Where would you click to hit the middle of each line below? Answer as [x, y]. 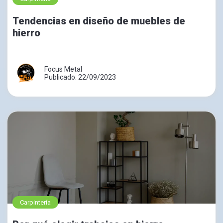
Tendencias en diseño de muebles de [99, 21]
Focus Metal [63, 69]
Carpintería [35, 202]
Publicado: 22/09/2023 [80, 77]
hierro [26, 33]
